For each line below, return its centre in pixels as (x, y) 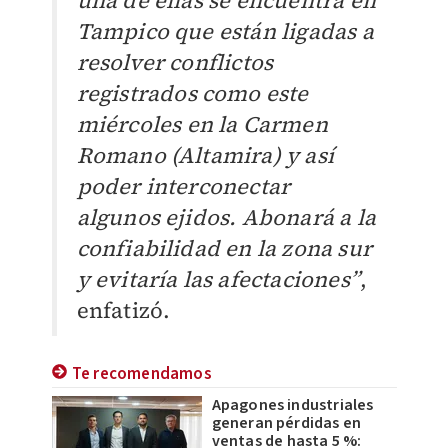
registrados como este (192, 92)
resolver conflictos (175, 61)
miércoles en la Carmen (202, 123)
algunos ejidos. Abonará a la (226, 216)
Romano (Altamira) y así (205, 154)
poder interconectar (183, 185)
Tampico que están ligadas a (225, 30)
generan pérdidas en (286, 422)
